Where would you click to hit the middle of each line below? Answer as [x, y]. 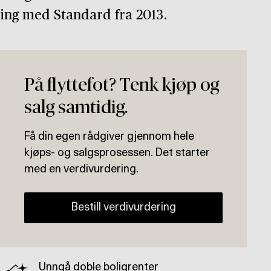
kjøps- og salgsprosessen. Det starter [117, 153]
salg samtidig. [76, 108]
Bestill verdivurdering [123, 208]
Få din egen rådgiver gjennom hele [109, 137]
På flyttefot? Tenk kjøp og [122, 86]
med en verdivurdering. [81, 170]
